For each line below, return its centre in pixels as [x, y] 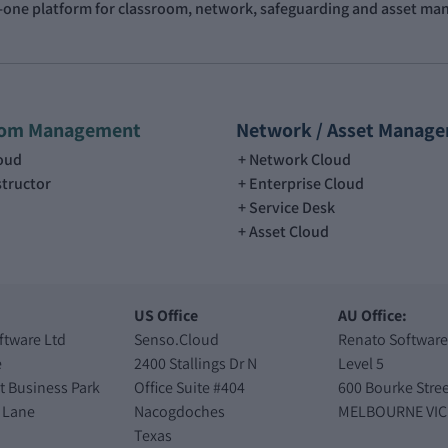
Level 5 [360, 363]
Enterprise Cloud [306, 183]
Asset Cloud [289, 231]
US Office [166, 315]
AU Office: [372, 315]
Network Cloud [300, 159]
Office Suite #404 [190, 387]
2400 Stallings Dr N [196, 363]
